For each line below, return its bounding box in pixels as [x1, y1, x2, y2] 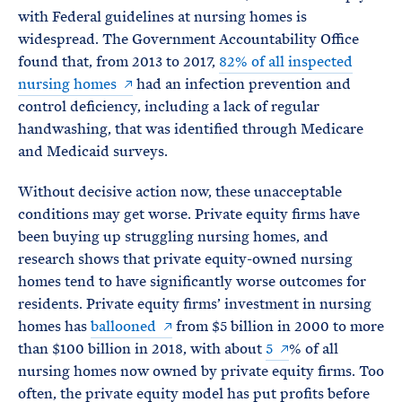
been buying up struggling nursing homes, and [18, 227, 328, 246]
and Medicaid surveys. [18, 142, 175, 161]
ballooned [91, 317, 156, 336]
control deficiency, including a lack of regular [18, 97, 319, 116]
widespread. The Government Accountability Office [18, 30, 359, 48]
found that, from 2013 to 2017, [18, 52, 219, 71]
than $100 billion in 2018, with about [18, 339, 266, 358]
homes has [18, 317, 91, 336]
